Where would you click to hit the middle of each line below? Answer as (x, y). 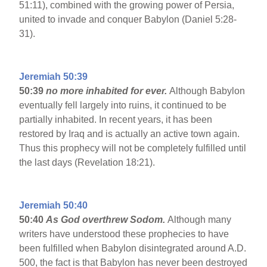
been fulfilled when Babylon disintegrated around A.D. (133, 249)
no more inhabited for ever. (108, 91)
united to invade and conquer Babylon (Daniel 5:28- (128, 20)
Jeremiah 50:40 (54, 206)
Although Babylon (207, 91)
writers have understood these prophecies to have (124, 234)
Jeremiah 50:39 (54, 77)
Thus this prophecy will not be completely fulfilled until (133, 148)
